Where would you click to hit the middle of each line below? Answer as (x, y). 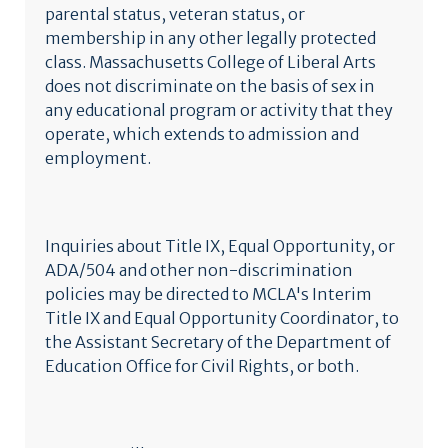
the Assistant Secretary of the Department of (218, 342)
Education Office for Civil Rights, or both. (203, 366)
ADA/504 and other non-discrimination (199, 270)
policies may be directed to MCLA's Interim (208, 294)
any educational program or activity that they (219, 110)
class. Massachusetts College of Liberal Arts (210, 62)
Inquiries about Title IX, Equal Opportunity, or (220, 246)
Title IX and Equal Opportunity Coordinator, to (222, 318)
